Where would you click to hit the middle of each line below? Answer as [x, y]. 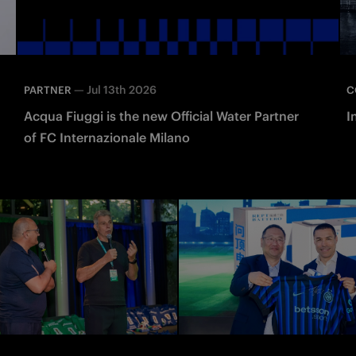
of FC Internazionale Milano [107, 137]
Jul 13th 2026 [122, 89]
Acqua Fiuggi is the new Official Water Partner [161, 116]
